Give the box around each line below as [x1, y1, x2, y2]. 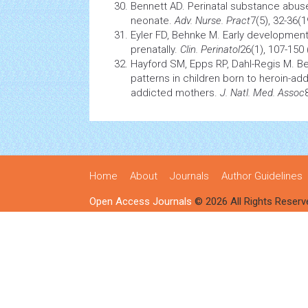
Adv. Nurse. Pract [175, 14, 250, 27]
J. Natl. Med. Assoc [220, 87, 305, 99]
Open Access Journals [89, 195, 192, 208]
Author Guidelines [221, 170, 302, 182]
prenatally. [131, 43, 180, 56]
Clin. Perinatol [180, 43, 240, 56]
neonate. [131, 14, 175, 27]
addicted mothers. [131, 87, 220, 99]
